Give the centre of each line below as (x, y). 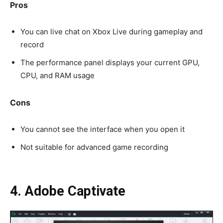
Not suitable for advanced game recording (95, 147)
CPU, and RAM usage (57, 75)
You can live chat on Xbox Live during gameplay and (111, 31)
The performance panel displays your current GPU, (110, 62)
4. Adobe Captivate (68, 191)
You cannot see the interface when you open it (103, 129)
